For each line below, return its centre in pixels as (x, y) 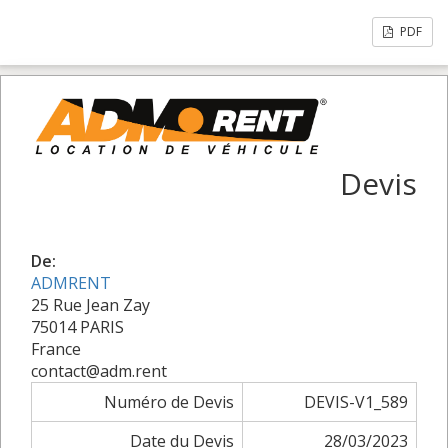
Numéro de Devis (169, 401)
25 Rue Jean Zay (90, 304)
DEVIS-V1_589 (356, 401)
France (56, 348)
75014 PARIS (77, 326)
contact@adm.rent (99, 370)
